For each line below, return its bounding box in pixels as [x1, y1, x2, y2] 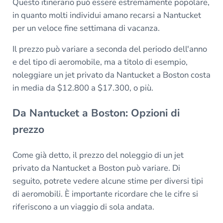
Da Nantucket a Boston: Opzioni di [12, 106, 180, 120]
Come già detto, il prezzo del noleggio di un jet [12, 149, 184, 161]
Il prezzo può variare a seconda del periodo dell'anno [12, 43, 207, 55]
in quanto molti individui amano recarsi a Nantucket [12, 9, 201, 21]
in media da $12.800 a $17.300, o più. [12, 82, 153, 94]
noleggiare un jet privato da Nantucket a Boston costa [12, 69, 211, 81]
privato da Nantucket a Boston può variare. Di [12, 162, 180, 174]
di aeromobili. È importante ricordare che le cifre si [12, 188, 198, 200]
